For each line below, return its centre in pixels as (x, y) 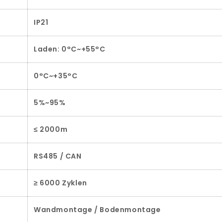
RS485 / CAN (58, 156)
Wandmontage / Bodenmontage (97, 210)
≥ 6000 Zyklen (60, 183)
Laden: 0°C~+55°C (70, 49)
